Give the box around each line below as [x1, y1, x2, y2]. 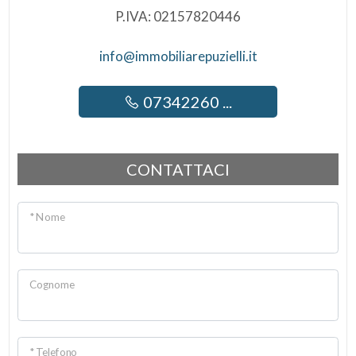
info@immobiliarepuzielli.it [99, 48, 257, 64]
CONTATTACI [126, 160, 230, 179]
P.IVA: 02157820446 [115, 8, 241, 25]
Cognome [29, 277, 75, 291]
